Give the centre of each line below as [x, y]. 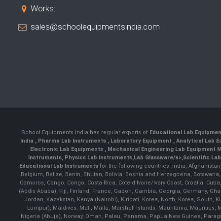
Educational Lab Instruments [58, 166]
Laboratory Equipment [142, 141]
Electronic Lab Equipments [67, 149]
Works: [43, 9]
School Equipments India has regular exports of [85, 133]
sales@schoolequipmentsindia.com [95, 27]
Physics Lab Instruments [98, 158]
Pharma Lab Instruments [73, 141]
